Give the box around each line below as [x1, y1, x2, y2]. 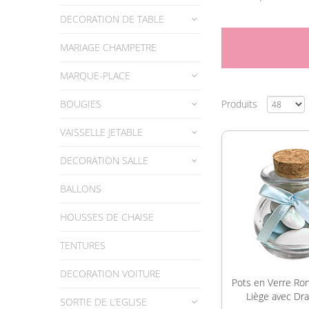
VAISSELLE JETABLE [60, 126, 143, 139]
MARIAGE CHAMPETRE [60, 41, 157, 54]
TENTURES [60, 239, 106, 252]
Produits [221, 97, 260, 110]
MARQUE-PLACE [60, 69, 130, 82]
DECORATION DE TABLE [60, 12, 164, 26]
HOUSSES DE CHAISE [60, 210, 154, 223]
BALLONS [60, 182, 101, 195]
